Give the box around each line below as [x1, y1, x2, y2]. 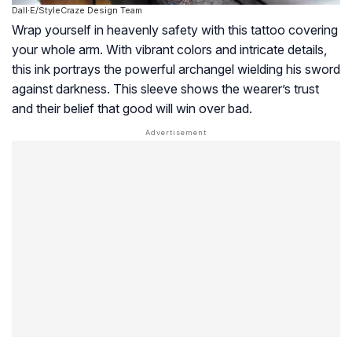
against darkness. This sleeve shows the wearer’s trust [12, 81, 319, 97]
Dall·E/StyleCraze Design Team [12, 5, 142, 16]
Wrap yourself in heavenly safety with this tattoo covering [12, 22, 338, 38]
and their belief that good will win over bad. [12, 101, 252, 117]
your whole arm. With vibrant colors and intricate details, [12, 42, 327, 58]
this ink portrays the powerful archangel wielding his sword [12, 61, 340, 78]
